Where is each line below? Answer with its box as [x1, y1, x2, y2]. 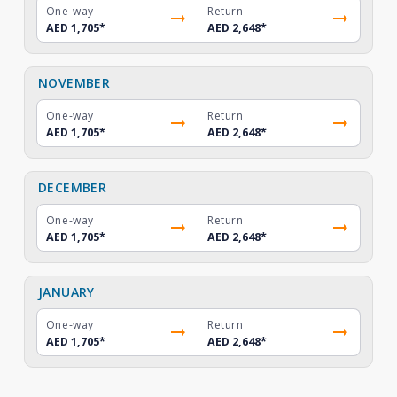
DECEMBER [37, 179, 107, 196]
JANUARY [37, 284, 95, 300]
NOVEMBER [37, 74, 111, 91]
